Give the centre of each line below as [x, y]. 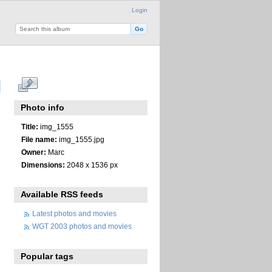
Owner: [33, 152]
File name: [39, 139]
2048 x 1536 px [91, 165]
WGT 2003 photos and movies [82, 226]
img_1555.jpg [80, 139]
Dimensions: [43, 165]
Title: [29, 126]
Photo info [43, 108]
